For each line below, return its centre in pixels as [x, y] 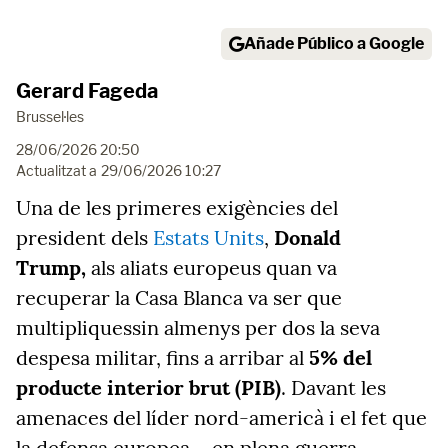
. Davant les [333, 387]
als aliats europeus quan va [211, 267]
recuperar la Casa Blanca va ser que [179, 297]
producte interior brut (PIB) [148, 387]
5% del [340, 357]
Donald [307, 237]
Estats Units [208, 237]
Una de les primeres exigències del [177, 207]
